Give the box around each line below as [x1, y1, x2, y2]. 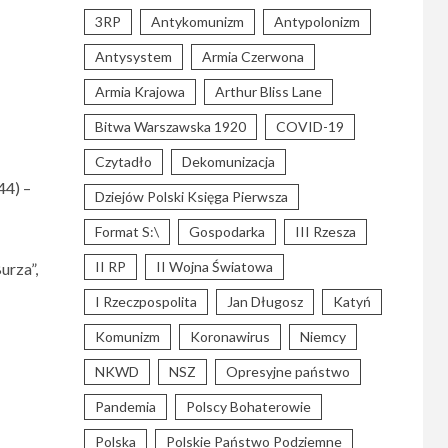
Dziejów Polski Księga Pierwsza [94, 188, 288, 205]
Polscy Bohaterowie [185, 398, 311, 415]
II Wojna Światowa [155, 258, 273, 275]
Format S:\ [94, 223, 159, 240]
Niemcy [299, 328, 346, 345]
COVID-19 [275, 118, 344, 135]
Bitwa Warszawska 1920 [94, 118, 246, 135]
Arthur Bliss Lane [214, 83, 322, 100]
